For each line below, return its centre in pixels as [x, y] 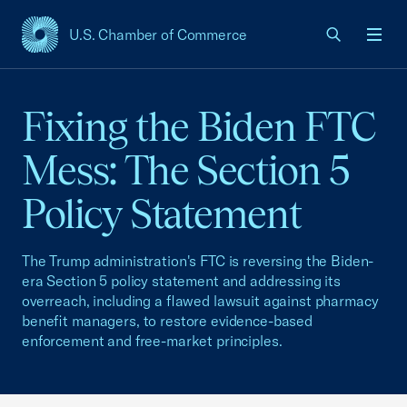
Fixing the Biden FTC [199, 127]
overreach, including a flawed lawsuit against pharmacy [200, 301]
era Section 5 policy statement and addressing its [181, 281]
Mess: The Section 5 [186, 170]
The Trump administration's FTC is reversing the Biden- [198, 261]
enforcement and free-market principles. [152, 341]
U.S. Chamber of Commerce [158, 35]
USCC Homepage [79, 44]
